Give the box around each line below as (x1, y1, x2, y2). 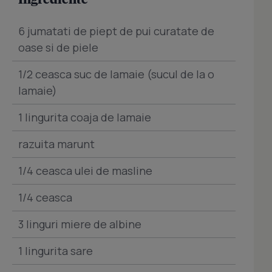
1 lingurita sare (18, 243, 93, 258)
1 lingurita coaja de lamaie (18, 110, 151, 124)
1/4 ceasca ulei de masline (18, 163, 152, 178)
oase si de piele (18, 40, 98, 55)
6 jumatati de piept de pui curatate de (18, 24, 214, 38)
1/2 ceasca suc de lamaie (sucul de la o (18, 67, 214, 81)
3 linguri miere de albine (18, 217, 141, 231)
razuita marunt (18, 137, 95, 151)
